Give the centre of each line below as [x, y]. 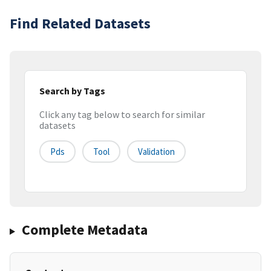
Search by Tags [72, 90]
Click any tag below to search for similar [122, 115]
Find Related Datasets [80, 23]
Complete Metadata [84, 230]
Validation [156, 152]
